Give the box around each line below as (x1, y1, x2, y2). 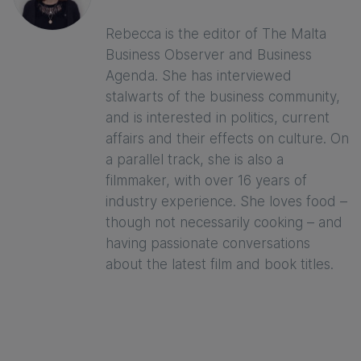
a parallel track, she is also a (106, 151, 284, 168)
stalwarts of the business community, (106, 89, 340, 106)
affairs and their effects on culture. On (106, 131, 349, 147)
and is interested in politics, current (106, 110, 330, 127)
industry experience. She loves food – (106, 193, 347, 210)
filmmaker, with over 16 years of (106, 172, 307, 189)
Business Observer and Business (106, 47, 312, 64)
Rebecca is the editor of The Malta (106, 26, 326, 43)
